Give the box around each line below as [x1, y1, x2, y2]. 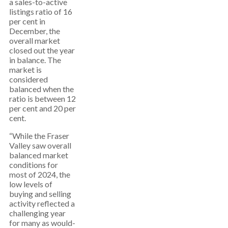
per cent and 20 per [9, 103, 76, 113]
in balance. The [9, 55, 61, 65]
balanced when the [9, 84, 74, 94]
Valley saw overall [9, 140, 71, 150]
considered [9, 74, 48, 84]
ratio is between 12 [9, 94, 76, 103]
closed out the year [9, 45, 75, 55]
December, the [9, 26, 60, 36]
